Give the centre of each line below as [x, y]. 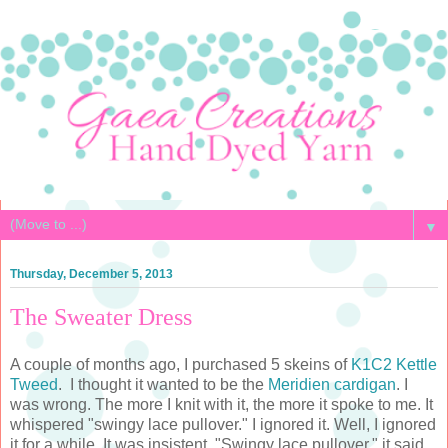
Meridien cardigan [332, 385]
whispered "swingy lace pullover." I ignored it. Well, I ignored [223, 425]
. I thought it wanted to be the [163, 385]
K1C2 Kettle [394, 365]
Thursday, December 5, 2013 [91, 274]
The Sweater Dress [101, 317]
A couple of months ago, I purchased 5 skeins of [180, 365]
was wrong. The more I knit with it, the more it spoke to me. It [221, 405]
